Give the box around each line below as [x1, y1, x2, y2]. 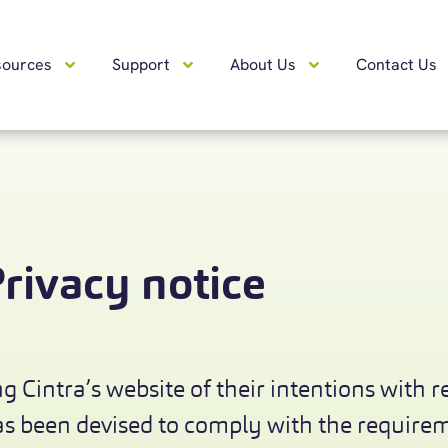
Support [112, 54, 170, 75]
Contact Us [356, 54, 437, 75]
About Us [230, 54, 296, 75]
